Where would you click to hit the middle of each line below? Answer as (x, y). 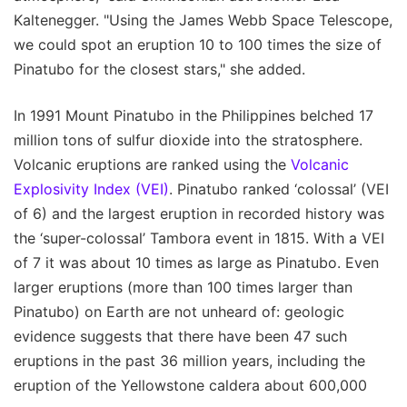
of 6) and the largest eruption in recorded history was (199, 214)
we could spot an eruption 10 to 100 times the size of (198, 45)
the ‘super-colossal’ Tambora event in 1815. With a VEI (199, 238)
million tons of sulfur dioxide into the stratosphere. (188, 140)
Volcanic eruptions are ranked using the (152, 165)
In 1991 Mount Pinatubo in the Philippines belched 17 (194, 116)
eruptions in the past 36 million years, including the (189, 361)
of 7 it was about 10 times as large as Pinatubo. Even (196, 263)
